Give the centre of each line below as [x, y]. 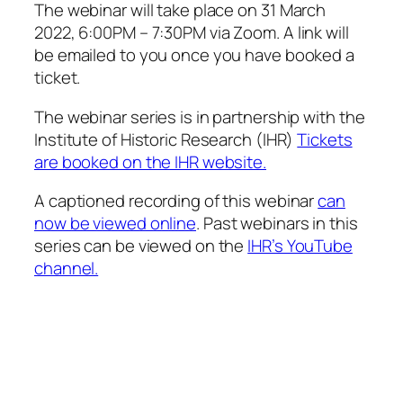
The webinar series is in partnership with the [200, 116]
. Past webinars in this [277, 224]
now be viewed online [115, 224]
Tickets [325, 139]
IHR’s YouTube [300, 246]
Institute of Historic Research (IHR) [166, 139]
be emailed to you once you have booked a [194, 55]
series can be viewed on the [141, 246]
